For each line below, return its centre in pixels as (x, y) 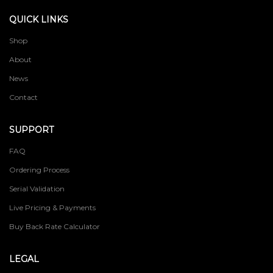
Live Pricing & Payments (52, 208)
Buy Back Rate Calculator (55, 227)
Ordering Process (39, 170)
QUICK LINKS (39, 20)
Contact (23, 97)
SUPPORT (31, 130)
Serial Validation (37, 189)
